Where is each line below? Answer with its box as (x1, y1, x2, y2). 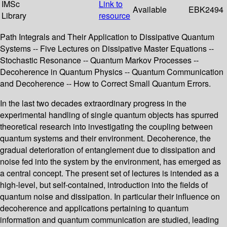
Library (2, 10, 26, 22)
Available (133, 4, 167, 16)
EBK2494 (188, 4, 223, 16)
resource (99, 10, 130, 22)
